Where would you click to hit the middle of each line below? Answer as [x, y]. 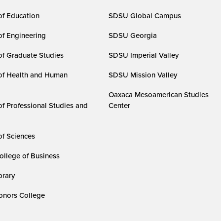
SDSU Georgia [133, 36]
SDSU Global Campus [145, 16]
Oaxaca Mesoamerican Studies [159, 95]
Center [120, 106]
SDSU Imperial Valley [144, 55]
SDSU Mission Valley [143, 75]
